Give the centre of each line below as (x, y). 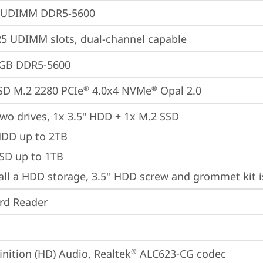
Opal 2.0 (179, 90)
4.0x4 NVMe (120, 90)
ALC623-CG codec (181, 254)
